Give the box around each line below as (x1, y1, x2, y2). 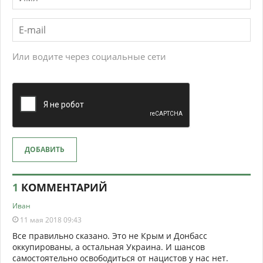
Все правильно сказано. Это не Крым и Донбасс (12, 230, 207, 242)
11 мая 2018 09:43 (18, 215, 82, 225)
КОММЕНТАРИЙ (18, 180, 107, 195)
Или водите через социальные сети (12, 50, 166, 63)
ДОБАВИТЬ (25, 144, 65, 155)
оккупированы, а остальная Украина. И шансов (12, 241, 205, 253)
